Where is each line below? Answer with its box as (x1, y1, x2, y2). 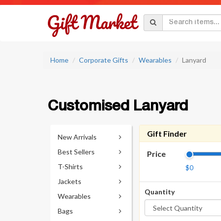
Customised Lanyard (48, 100, 188, 113)
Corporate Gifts (79, 56, 128, 64)
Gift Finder (147, 129, 187, 138)
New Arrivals (58, 133, 97, 141)
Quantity (145, 187, 175, 196)
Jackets (58, 177, 81, 185)
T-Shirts (58, 162, 83, 171)
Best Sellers (58, 147, 95, 156)
